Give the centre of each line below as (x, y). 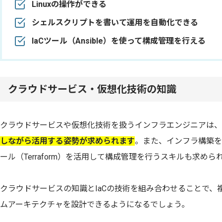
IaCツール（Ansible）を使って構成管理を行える (119, 41)
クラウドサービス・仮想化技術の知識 (92, 89)
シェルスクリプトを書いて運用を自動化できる (115, 23)
